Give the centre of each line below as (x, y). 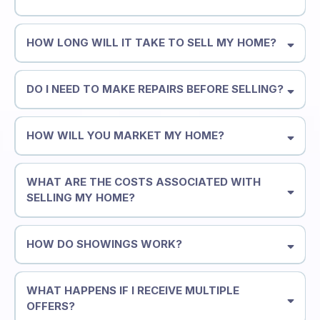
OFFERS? (50, 306)
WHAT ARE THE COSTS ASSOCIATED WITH (143, 182)
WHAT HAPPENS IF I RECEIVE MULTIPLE (132, 291)
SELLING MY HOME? (80, 198)
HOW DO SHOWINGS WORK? (104, 244)
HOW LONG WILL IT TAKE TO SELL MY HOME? (151, 43)
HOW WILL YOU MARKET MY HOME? (125, 136)
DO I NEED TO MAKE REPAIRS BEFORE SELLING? (155, 89)
